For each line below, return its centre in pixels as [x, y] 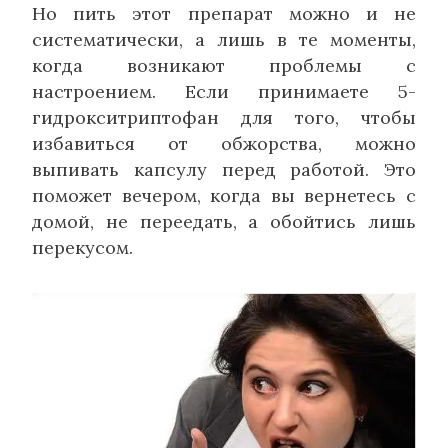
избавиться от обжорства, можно [224, 144]
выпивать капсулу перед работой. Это [224, 170]
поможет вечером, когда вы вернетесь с [224, 196]
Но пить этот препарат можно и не [224, 14]
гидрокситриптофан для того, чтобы [224, 118]
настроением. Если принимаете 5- [224, 92]
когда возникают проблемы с [224, 66]
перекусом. [82, 248]
